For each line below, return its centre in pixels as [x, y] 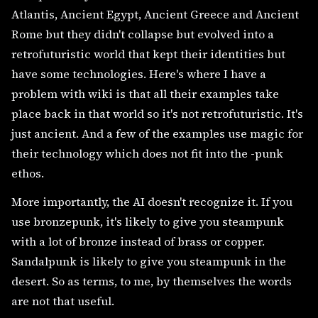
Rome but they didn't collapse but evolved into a [143, 34]
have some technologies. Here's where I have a [139, 74]
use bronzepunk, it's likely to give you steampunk [148, 221]
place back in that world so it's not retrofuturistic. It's [157, 114]
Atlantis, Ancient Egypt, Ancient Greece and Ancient [155, 14]
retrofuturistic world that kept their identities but [148, 54]
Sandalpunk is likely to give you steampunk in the [149, 261]
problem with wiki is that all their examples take [145, 94]
